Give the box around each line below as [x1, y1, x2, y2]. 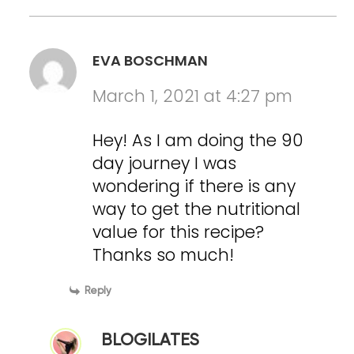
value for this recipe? [92, 220, 265, 244]
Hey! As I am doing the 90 [92, 129, 304, 153]
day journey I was [92, 152, 237, 175]
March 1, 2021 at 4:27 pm [92, 85, 293, 108]
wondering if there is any [92, 175, 296, 198]
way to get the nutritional [92, 198, 301, 221]
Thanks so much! [92, 243, 235, 267]
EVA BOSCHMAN [92, 51, 209, 71]
